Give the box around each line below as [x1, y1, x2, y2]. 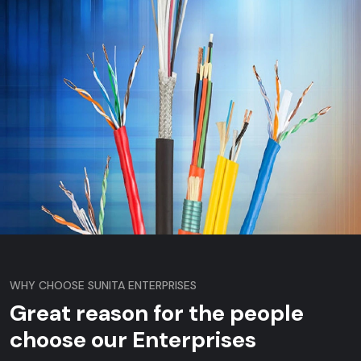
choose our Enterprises [10, 325, 256, 355]
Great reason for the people [10, 298, 304, 329]
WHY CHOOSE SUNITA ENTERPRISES [10, 278, 197, 293]
